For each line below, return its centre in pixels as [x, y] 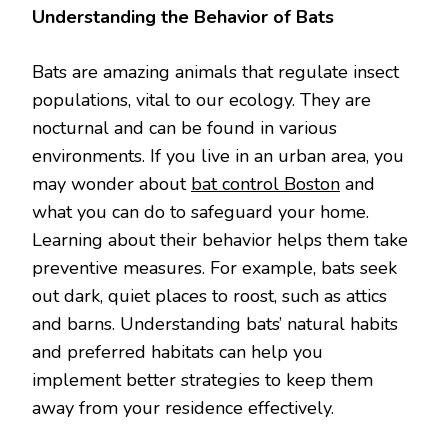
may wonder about [111, 184]
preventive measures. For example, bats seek [214, 268]
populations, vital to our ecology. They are [201, 100]
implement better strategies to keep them [202, 380]
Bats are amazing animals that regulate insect [215, 72]
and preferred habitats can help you [177, 352]
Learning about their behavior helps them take [220, 240]
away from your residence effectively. [183, 408]
